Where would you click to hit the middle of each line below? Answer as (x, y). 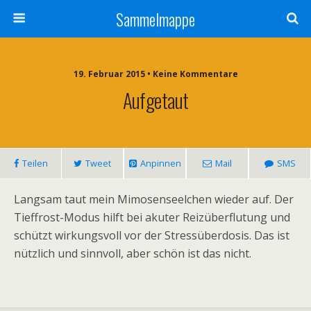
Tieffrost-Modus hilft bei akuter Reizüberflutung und (152, 217)
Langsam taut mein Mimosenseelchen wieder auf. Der (154, 199)
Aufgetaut (155, 100)
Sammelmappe (155, 19)
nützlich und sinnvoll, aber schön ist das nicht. (133, 253)
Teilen (35, 163)
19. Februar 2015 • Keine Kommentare (155, 74)
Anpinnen (160, 163)
